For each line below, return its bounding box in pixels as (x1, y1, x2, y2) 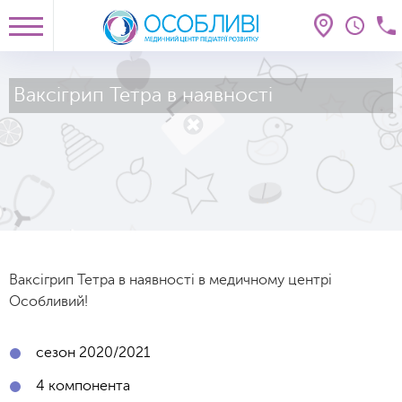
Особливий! (9, 293, 88, 310)
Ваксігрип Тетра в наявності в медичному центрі (9, 272, 332, 288)
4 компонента (36, 378, 130, 394)
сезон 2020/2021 (36, 345, 151, 361)
